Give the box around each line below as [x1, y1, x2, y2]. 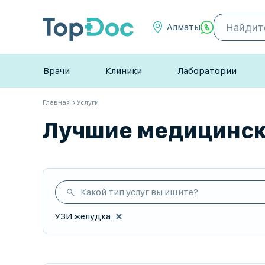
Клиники [105, 65, 142, 76]
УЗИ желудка [55, 211, 111, 222]
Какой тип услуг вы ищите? [80, 186, 198, 198]
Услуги [77, 98, 99, 106]
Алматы [167, 21, 201, 33]
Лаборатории [177, 65, 237, 76]
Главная [43, 98, 70, 106]
